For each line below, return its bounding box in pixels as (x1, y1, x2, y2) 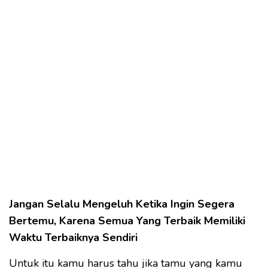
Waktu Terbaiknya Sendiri (9, 230, 138, 245)
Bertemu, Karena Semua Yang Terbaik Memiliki (9, 213, 245, 228)
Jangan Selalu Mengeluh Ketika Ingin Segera (9, 196, 234, 211)
